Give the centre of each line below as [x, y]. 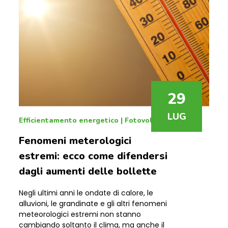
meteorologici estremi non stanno [80, 214]
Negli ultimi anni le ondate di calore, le [86, 193]
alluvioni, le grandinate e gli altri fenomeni [93, 204]
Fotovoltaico [148, 120]
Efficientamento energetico [69, 120]
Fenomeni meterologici [75, 141]
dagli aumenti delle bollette [88, 171]
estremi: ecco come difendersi [93, 156]
